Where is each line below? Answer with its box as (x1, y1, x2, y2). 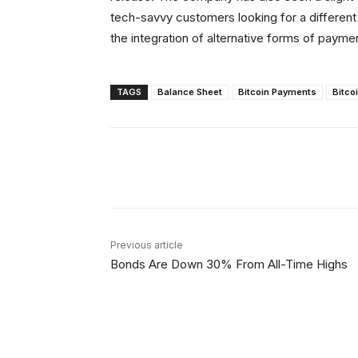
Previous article (110, 239, 183, 251)
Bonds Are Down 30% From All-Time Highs (110, 257, 348, 272)
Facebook (246, 162, 291, 173)
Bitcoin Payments (238, 86, 316, 97)
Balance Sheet (157, 86, 222, 97)
